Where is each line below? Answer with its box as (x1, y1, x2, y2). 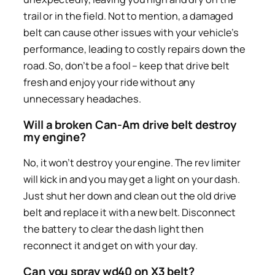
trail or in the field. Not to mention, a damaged (23, 9, 234, 23)
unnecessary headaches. (23, 91, 141, 106)
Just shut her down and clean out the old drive (23, 188, 237, 203)
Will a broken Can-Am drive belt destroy (23, 117, 237, 133)
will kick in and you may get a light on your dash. (23, 172, 240, 186)
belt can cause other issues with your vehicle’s (23, 25, 239, 39)
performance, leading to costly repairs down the (23, 42, 246, 56)
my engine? (23, 129, 87, 145)
